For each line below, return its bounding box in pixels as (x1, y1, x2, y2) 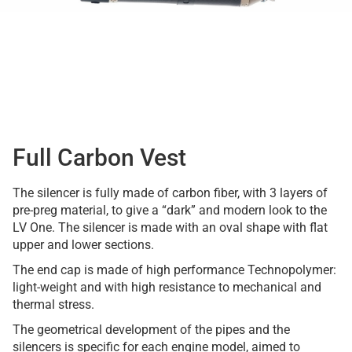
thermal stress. (13, 297, 94, 312)
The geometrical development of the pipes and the (13, 322, 290, 337)
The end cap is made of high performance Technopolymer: (13, 262, 336, 277)
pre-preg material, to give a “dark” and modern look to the (13, 203, 327, 218)
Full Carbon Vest (13, 144, 186, 171)
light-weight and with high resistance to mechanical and (13, 280, 321, 295)
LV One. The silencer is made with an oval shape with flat (13, 220, 328, 235)
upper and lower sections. (13, 237, 154, 252)
